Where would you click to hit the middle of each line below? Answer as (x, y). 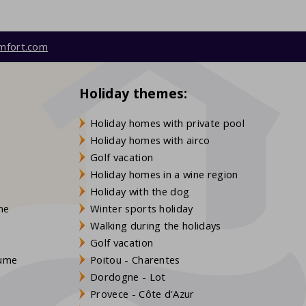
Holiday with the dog (140, 191)
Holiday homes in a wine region (164, 174)
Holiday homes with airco (150, 140)
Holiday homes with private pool (167, 123)
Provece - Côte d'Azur (142, 293)
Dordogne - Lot (128, 276)
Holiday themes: (134, 94)
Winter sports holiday (142, 208)
